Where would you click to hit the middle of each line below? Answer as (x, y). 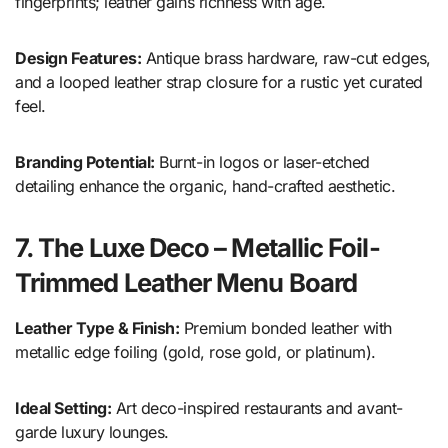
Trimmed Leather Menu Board (186, 283)
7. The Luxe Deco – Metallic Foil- (197, 248)
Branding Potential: (85, 162)
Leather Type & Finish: (97, 328)
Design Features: (78, 58)
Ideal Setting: (63, 408)
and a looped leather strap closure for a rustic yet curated (219, 82)
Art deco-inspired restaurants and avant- (257, 408)
